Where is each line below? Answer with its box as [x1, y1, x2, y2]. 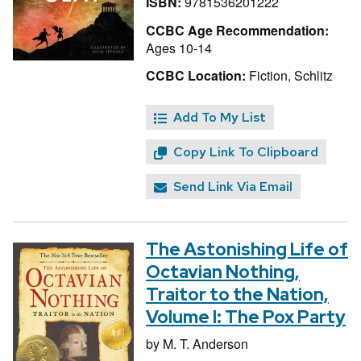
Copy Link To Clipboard [173, 143, 318, 161]
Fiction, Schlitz [246, 66, 333, 85]
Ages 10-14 [146, 38, 212, 57]
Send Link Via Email [173, 178, 293, 196]
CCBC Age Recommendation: [146, 20, 329, 39]
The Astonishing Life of [146, 238, 348, 261]
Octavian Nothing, [146, 260, 300, 284]
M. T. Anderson [163, 334, 248, 353]
